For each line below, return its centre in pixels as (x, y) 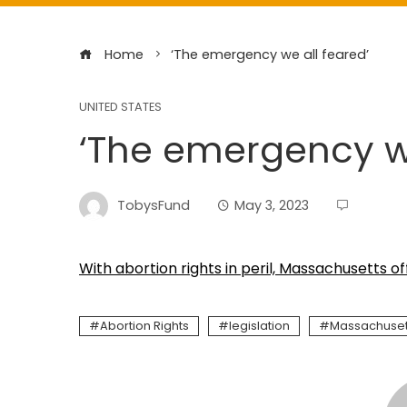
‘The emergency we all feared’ (270, 55)
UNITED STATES (120, 107)
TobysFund (154, 205)
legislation (259, 326)
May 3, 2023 (272, 205)
